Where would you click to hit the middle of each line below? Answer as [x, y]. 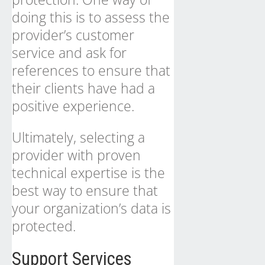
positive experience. [73, 106]
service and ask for [69, 53]
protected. [44, 226]
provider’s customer [73, 35]
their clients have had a [83, 88]
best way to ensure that [85, 190]
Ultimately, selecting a [78, 137]
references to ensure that [91, 70]
